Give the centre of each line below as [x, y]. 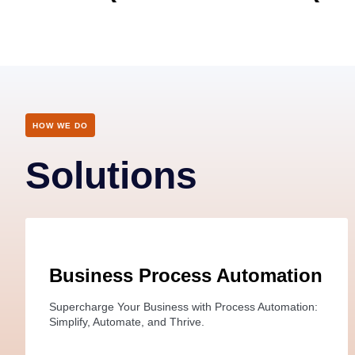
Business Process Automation [186, 275]
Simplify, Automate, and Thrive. [127, 321]
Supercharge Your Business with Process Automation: [183, 306]
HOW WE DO [60, 125]
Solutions [111, 175]
